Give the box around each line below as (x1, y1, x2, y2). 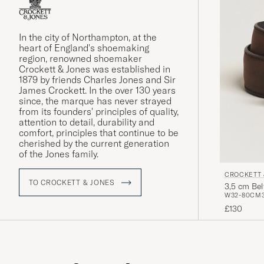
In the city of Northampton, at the (19, 31, 157, 44)
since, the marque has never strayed (19, 95, 171, 107)
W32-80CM (225, 191, 262, 200)
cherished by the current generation (19, 137, 169, 150)
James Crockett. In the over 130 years (19, 84, 176, 97)
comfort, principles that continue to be (19, 127, 179, 139)
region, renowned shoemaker (19, 52, 142, 65)
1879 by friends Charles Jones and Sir (19, 74, 176, 86)
